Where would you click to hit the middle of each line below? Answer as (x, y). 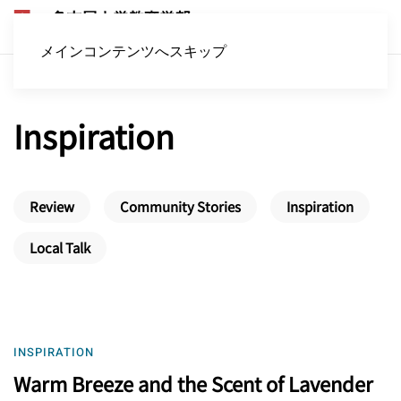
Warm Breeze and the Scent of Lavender (193, 383)
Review (52, 206)
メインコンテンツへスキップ (133, 51)
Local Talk (60, 247)
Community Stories (180, 206)
